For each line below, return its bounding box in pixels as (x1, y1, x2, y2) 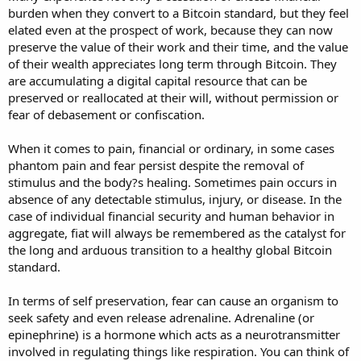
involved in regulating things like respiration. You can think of (8, 342, 349, 359)
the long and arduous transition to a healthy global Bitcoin (8, 241, 332, 258)
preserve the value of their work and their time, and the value (8, 38, 348, 55)
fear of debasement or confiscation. (8, 106, 205, 122)
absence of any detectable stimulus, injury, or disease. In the (8, 190, 342, 207)
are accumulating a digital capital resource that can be (8, 72, 307, 89)
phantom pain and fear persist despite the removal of (8, 156, 304, 173)
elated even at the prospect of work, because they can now (8, 21, 333, 38)
